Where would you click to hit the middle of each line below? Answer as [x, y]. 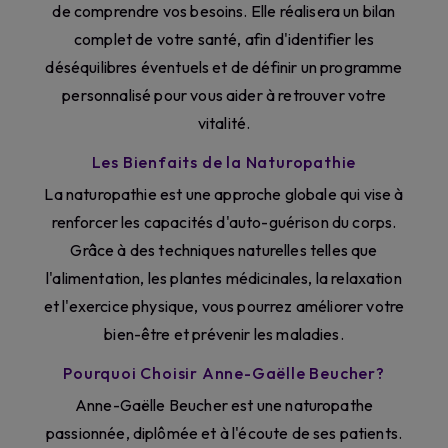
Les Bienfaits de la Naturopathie [224, 162]
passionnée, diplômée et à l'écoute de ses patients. [224, 433]
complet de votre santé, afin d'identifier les [224, 39]
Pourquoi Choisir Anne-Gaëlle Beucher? [224, 373]
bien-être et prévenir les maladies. [224, 334]
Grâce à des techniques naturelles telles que [224, 250]
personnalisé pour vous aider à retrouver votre [224, 95]
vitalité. [224, 123]
